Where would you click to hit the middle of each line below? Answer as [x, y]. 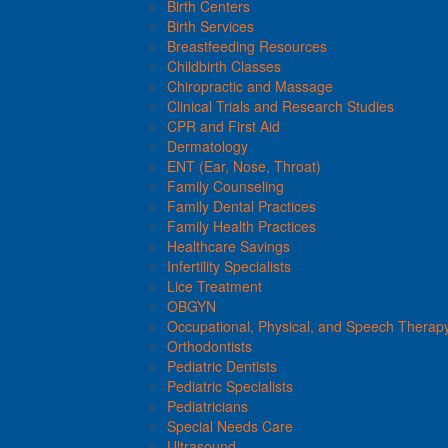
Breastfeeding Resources [247, 45]
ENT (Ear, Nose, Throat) [244, 165]
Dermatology [207, 145]
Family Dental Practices [241, 205]
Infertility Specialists [229, 265]
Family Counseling [225, 185]
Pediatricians [207, 405]
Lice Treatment [214, 285]
